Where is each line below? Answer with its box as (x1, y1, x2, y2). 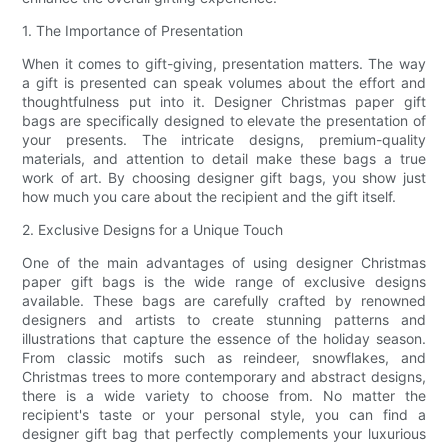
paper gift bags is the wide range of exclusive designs (22, 273, 426, 291)
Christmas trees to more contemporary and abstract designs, (22, 368, 426, 386)
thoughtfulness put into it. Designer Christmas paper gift (22, 93, 426, 111)
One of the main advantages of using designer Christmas (22, 254, 426, 272)
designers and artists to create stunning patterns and (22, 311, 426, 329)
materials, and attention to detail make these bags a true (22, 150, 426, 168)
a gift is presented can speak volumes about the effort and (22, 74, 426, 92)
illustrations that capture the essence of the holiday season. (22, 330, 426, 348)
